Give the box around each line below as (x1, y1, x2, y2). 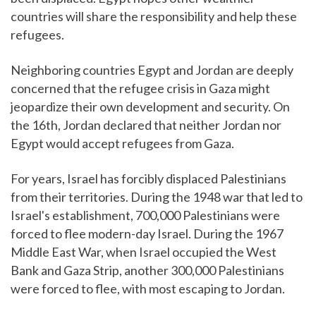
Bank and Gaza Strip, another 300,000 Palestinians (11, 262, 284, 279)
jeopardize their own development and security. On (11, 99, 290, 115)
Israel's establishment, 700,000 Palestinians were (11, 207, 280, 224)
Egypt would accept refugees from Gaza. (11, 135, 234, 152)
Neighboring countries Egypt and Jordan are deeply (11, 62, 293, 78)
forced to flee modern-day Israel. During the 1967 (11, 226, 284, 242)
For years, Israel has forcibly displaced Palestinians (11, 171, 286, 187)
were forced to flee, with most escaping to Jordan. (11, 281, 285, 297)
